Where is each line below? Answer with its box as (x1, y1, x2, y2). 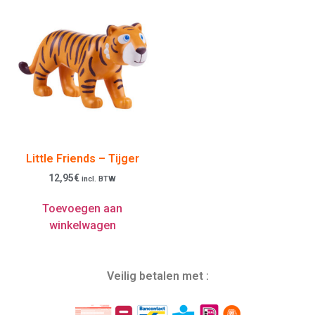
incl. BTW (82, 174, 116, 184)
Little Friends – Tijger (25, 151, 139, 165)
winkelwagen (49, 219, 116, 233)
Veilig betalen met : (106, 269, 209, 283)
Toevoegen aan (42, 202, 122, 216)
